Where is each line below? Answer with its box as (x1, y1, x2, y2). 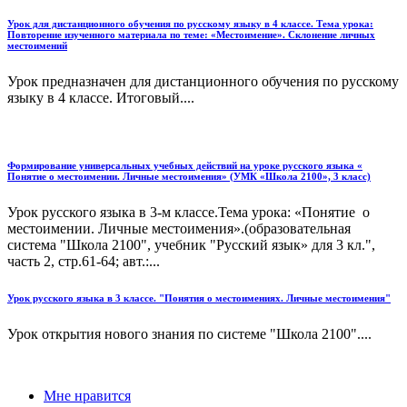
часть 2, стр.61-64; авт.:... (7, 253, 160, 269)
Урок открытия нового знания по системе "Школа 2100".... (7, 325, 372, 342)
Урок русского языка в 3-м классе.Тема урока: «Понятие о (7, 203, 370, 220)
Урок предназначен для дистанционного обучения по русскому (7, 73, 399, 89)
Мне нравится (44, 387, 131, 403)
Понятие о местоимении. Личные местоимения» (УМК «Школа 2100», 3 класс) (7, 170, 371, 182)
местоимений (7, 39, 67, 51)
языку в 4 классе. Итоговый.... (7, 89, 194, 105)
